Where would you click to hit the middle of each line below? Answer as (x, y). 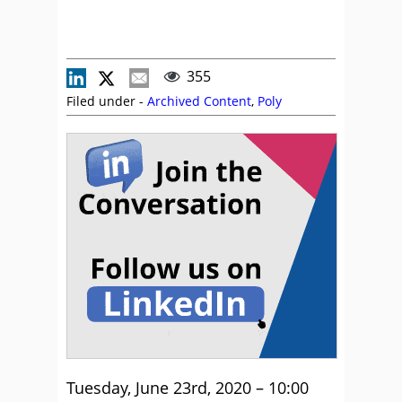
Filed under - (107, 101)
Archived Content (199, 101)
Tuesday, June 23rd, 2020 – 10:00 (188, 388)
